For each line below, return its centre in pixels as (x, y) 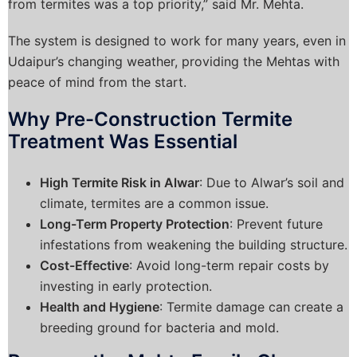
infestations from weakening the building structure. (194, 244)
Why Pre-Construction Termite (150, 119)
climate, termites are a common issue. (154, 203)
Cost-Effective (84, 265)
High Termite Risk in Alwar (120, 182)
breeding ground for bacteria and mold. (159, 327)
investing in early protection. (126, 286)
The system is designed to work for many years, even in (177, 40)
